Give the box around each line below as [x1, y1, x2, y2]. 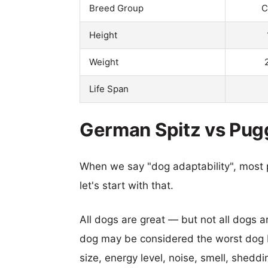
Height [89, 29, 117, 41]
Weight [89, 56, 118, 68]
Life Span [89, 83, 129, 95]
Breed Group [89, 2, 144, 14]
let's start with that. [80, 179, 173, 191]
